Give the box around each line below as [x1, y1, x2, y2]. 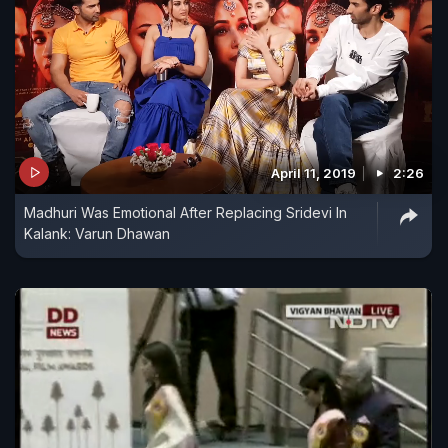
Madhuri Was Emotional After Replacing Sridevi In [24, 204, 347, 222]
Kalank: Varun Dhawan [24, 225, 170, 243]
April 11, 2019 [271, 165, 356, 182]
